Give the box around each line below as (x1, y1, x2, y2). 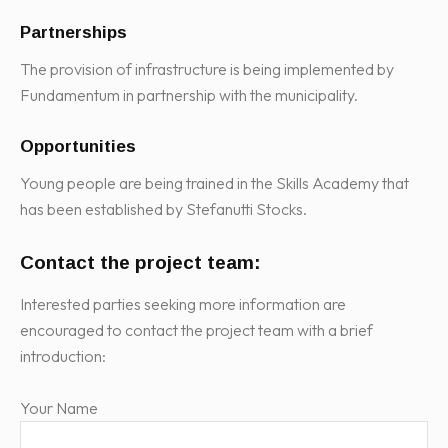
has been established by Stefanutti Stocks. (20, 198, 307, 219)
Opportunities (20, 136, 136, 156)
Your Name (20, 397, 98, 418)
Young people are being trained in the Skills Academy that (20, 172, 409, 193)
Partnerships (20, 22, 127, 42)
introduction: (20, 345, 106, 366)
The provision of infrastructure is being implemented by (20, 58, 394, 79)
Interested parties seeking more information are (20, 293, 346, 314)
